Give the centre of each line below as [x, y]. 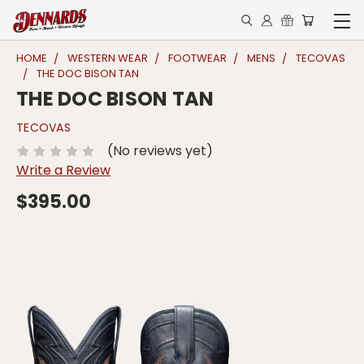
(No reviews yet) [160, 150]
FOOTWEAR [197, 58]
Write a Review [63, 170]
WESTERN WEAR [108, 58]
